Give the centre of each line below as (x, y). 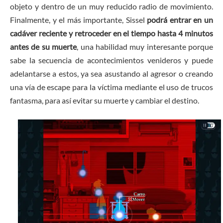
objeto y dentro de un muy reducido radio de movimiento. (111, 6)
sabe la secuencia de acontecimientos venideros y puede (111, 60)
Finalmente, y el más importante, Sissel (79, 20)
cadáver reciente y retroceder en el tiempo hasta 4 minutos (111, 33)
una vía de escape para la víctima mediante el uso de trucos (111, 87)
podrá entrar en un (180, 20)
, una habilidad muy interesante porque (145, 47)
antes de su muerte (44, 47)
